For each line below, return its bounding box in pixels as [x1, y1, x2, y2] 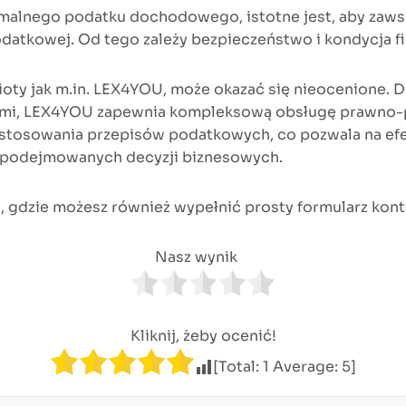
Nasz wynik [155, 246, 237, 266]
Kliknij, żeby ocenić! [130, 325, 276, 345]
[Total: [213, 356, 263, 376]
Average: [269, 356, 342, 376]
